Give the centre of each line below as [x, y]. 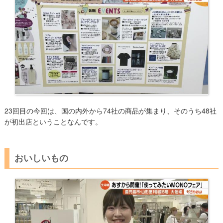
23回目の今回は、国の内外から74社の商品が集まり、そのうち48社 [110, 110]
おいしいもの [41, 158]
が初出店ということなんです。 [53, 121]
